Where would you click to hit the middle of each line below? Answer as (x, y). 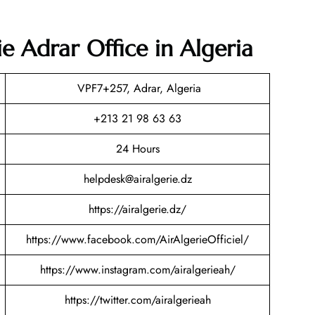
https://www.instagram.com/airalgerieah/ (137, 270)
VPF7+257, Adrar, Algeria (137, 89)
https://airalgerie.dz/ (137, 210)
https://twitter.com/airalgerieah (137, 300)
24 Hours (137, 149)
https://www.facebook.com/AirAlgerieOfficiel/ (137, 240)
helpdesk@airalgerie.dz (137, 179)
